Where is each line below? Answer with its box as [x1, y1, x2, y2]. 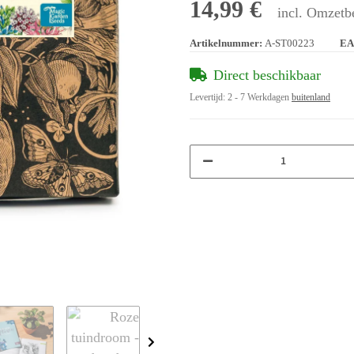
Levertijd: [190, 91, 228, 103]
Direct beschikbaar [213, 66, 321, 83]
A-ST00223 [265, 37, 314, 49]
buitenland [292, 91, 330, 103]
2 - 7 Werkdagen [228, 91, 292, 103]
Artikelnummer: [190, 37, 265, 49]
